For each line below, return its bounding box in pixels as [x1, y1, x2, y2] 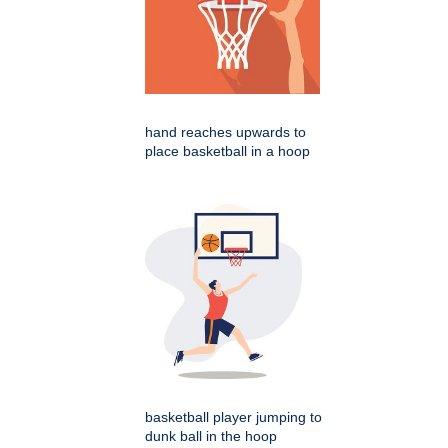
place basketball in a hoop [145, 143, 310, 160]
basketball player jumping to [145, 409, 322, 426]
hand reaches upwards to [145, 124, 306, 141]
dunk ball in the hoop [145, 428, 277, 445]
